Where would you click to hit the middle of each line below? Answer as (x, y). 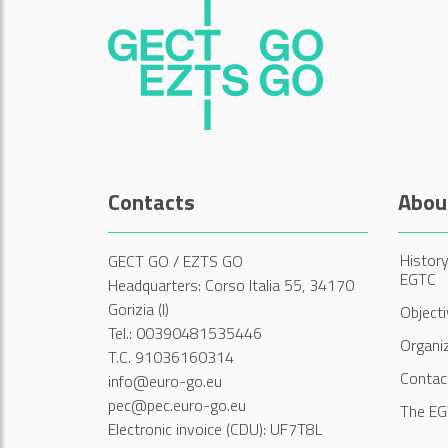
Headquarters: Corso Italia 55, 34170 (231, 284)
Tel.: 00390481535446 (185, 332)
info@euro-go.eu (165, 380)
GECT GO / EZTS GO (175, 260)
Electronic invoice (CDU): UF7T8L (215, 428)
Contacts (151, 201)
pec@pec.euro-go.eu (177, 404)
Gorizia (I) (138, 308)
